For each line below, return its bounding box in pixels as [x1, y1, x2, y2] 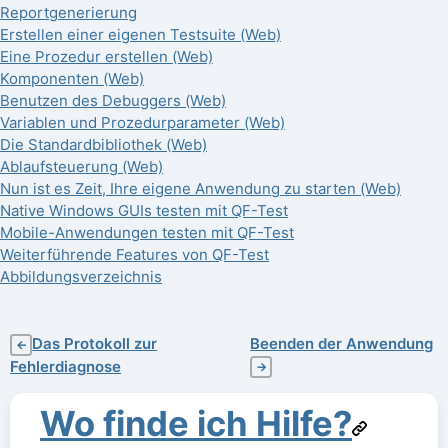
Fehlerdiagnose [10, 356, 121, 376]
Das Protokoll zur [32, 333, 158, 353]
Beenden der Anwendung [250, 333, 434, 353]
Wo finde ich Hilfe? [40, 402, 352, 444]
